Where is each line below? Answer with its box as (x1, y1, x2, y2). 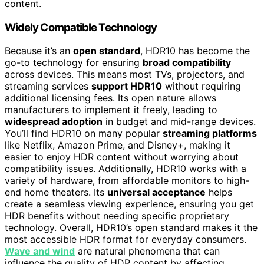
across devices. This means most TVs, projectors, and (5, 68, 245, 81)
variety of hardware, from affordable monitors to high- (5, 174, 249, 187)
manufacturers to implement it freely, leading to (5, 104, 217, 116)
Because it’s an (5, 45, 73, 57)
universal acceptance (107, 186, 206, 199)
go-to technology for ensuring (5, 57, 143, 69)
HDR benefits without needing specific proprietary (5, 210, 229, 222)
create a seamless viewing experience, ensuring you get (5, 198, 254, 210)
